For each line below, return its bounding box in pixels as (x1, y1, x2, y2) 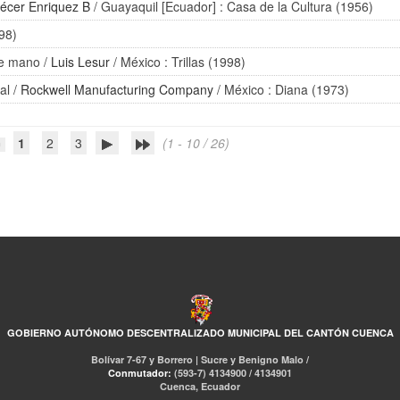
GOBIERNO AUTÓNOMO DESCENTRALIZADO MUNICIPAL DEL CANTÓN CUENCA (6, 326, 394, 339)
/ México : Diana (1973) (213, 80, 350, 98)
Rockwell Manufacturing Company (21, 80, 214, 98)
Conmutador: (108, 366, 174, 379)
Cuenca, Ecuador (160, 379, 240, 393)
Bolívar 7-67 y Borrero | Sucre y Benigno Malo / (91, 353, 309, 366)
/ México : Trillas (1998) (110, 53, 246, 71)
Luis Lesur (51, 53, 111, 71)
